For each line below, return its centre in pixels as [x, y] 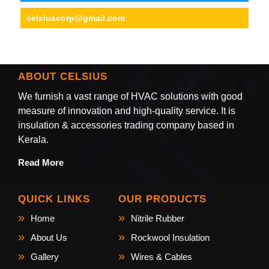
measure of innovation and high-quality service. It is [126, 111]
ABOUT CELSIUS [62, 76]
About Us [49, 238]
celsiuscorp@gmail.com [75, 18]
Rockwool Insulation [171, 238]
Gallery [44, 257]
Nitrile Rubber [158, 219]
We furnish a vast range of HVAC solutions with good [130, 97]
